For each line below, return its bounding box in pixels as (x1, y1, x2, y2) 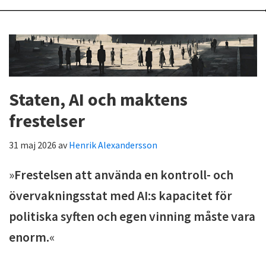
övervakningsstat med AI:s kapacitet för (9, 187, 232, 204)
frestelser (9, 109, 85, 132)
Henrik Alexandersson (69, 138, 157, 151)
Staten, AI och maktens (9, 87, 188, 110)
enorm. (9, 229, 49, 245)
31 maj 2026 (9, 138, 56, 151)
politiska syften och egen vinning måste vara (9, 208, 255, 224)
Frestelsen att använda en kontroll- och (14, 166, 233, 183)
